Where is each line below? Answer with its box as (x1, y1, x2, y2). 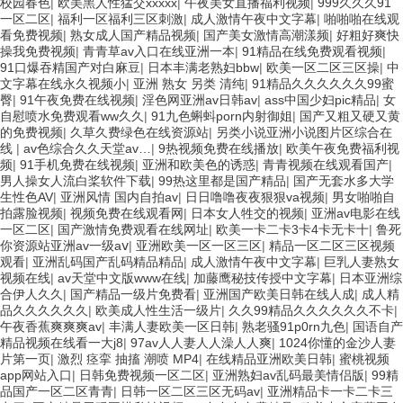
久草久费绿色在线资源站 (70, 124, 209, 139)
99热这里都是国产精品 (158, 173, 286, 188)
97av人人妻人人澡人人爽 (130, 335, 272, 350)
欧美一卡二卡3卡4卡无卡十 (216, 221, 369, 237)
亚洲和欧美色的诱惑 (142, 157, 255, 172)
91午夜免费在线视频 (20, 92, 135, 107)
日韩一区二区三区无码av (121, 383, 260, 399)
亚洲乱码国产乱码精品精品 (32, 254, 184, 269)
